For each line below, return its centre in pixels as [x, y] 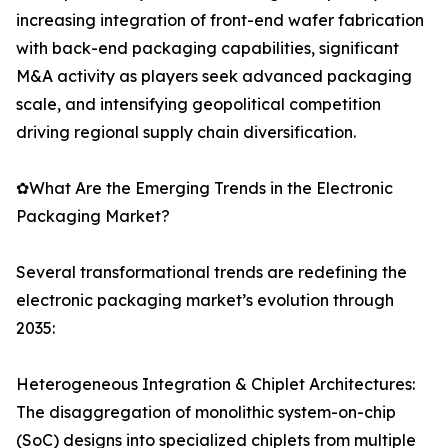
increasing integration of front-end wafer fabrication [220, 20]
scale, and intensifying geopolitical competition [198, 104]
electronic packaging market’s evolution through [205, 300]
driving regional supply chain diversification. [186, 132]
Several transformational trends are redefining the [211, 272]
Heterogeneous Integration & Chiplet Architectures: [215, 384]
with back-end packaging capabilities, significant [207, 48]
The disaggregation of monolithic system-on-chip [206, 412]
